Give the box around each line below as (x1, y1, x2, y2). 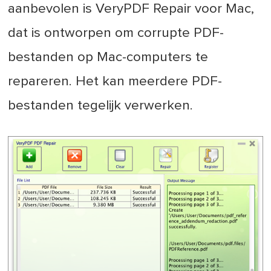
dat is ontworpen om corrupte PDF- (8, 25, 224, 40)
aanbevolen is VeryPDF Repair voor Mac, (8, 1, 255, 16)
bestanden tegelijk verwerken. (8, 98, 194, 113)
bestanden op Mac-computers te (8, 50, 209, 64)
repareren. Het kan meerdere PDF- (8, 74, 223, 88)
